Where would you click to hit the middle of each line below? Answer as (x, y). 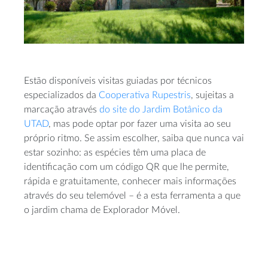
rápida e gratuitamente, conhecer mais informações (130, 182)
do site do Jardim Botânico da (161, 110)
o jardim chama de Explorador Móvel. (102, 210)
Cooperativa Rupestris (145, 95)
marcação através (62, 110)
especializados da (61, 95)
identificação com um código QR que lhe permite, (127, 167)
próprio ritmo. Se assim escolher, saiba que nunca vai (134, 138)
